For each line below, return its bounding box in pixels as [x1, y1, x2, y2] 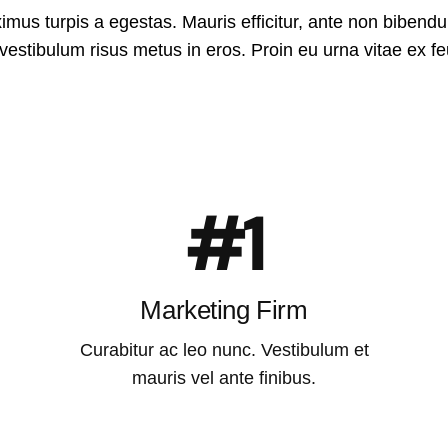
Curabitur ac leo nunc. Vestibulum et [79, 340, 369, 361]
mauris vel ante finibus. [132, 368, 316, 389]
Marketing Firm [140, 295, 308, 326]
